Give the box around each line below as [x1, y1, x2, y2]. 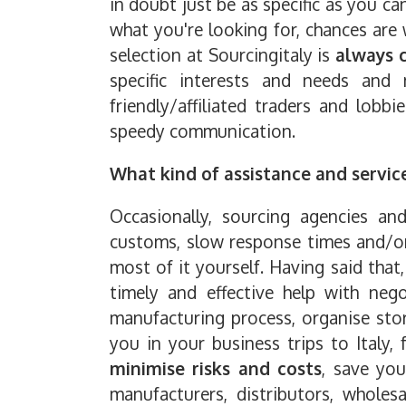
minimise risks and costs [110, 357, 323, 381]
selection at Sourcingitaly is [110, 43, 336, 66]
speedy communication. [110, 119, 295, 142]
